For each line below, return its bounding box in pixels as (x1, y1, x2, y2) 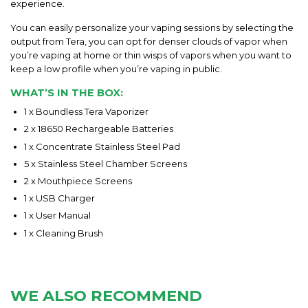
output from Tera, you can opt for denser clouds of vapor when (10, 35, 287, 47)
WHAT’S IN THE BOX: (10, 86, 123, 99)
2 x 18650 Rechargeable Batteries (24, 123, 173, 135)
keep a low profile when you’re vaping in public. (10, 63, 222, 74)
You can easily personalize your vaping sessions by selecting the (10, 21, 294, 33)
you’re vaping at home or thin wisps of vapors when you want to (10, 49, 291, 60)
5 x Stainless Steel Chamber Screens (24, 157, 187, 169)
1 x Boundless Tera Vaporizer (24, 106, 148, 118)
